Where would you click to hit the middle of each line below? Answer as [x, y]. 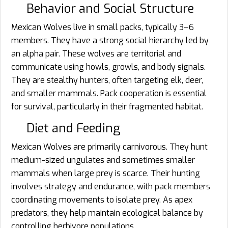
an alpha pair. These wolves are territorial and [96, 54]
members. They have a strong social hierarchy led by [110, 41]
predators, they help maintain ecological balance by [107, 213]
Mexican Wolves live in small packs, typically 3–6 [103, 27]
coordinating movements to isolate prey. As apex [102, 200]
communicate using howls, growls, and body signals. [108, 67]
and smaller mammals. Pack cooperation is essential [109, 94]
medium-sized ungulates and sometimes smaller [103, 160]
